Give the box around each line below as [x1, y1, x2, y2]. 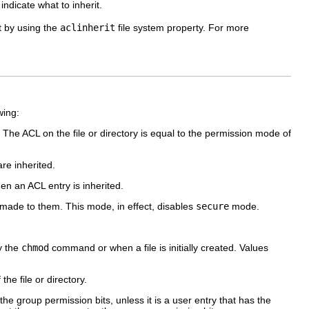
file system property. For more [115, 22, 249, 34]
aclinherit [60, 22, 115, 34]
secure [196, 200, 229, 212]
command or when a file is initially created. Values [49, 241, 268, 253]
